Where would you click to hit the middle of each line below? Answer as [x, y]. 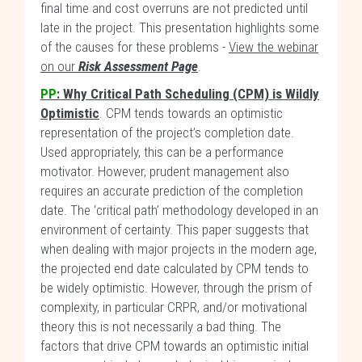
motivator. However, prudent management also [165, 171]
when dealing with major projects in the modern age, [179, 249]
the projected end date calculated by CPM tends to [175, 268]
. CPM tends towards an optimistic [191, 113]
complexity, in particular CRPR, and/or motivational [174, 307]
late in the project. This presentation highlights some [180, 27]
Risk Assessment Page [138, 66]
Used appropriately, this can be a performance [162, 152]
